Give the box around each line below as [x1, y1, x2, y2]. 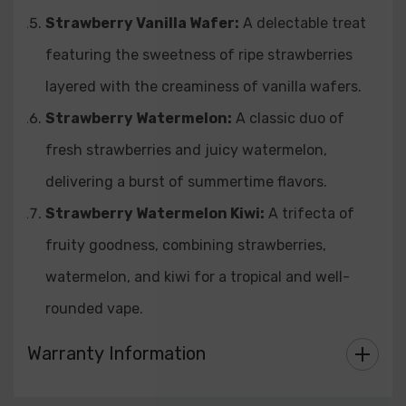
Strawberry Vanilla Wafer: [45, 14, 239, 32]
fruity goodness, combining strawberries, [45, 237, 326, 254]
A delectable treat [239, 14, 366, 32]
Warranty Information [27, 343, 206, 364]
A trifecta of [265, 205, 354, 222]
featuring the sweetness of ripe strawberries [45, 46, 353, 63]
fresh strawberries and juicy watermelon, [45, 141, 327, 159]
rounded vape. [45, 300, 143, 317]
